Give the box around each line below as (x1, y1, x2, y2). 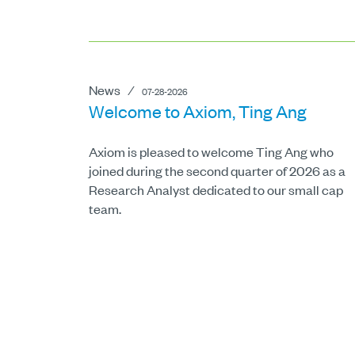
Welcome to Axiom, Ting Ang (89, 100, 307, 123)
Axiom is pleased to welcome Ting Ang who (89, 143, 334, 161)
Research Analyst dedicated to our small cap (89, 181, 343, 199)
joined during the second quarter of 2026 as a (89, 162, 345, 180)
